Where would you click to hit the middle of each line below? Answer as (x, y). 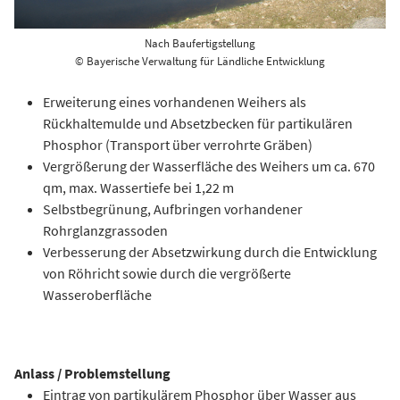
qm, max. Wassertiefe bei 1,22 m (138, 187)
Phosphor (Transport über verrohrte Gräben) (178, 145)
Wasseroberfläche (97, 295)
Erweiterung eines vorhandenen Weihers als (175, 102)
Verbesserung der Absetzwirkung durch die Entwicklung (210, 252)
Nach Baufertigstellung (200, 43)
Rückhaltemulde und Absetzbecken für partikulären (198, 123)
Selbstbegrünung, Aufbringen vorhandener (173, 209)
